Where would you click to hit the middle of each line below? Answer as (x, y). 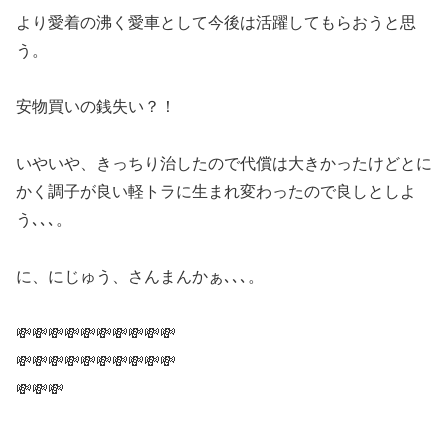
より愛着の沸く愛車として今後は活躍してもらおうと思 (216, 22)
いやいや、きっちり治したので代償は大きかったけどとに (224, 164)
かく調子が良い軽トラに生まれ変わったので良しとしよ (216, 192)
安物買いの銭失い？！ (96, 107)
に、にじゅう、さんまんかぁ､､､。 (140, 276)
